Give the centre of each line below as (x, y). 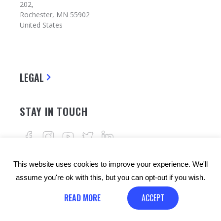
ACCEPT (153, 198)
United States (41, 25)
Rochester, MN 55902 (55, 15)
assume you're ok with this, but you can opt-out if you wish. (110, 177)
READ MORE (82, 198)
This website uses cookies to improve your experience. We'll (110, 164)
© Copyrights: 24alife (118, 203)
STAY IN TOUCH (54, 111)
